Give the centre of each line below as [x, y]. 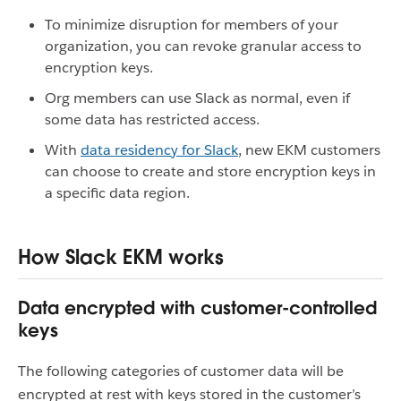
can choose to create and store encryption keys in [210, 172]
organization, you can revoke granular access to [203, 47]
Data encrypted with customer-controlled [197, 307]
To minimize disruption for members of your [192, 25]
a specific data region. [117, 193]
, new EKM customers [309, 150]
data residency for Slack [159, 150]
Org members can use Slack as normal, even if [197, 98]
